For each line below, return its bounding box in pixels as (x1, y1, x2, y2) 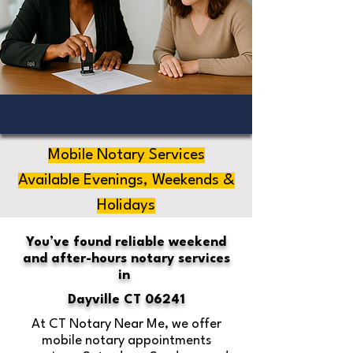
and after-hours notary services (22, 252, 230, 266)
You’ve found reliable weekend (26, 236, 226, 249)
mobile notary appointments (41, 334, 211, 347)
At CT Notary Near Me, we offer (31, 318, 221, 331)
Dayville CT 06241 (67, 293, 185, 307)
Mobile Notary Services (47, 147, 205, 163)
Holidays (97, 198, 155, 214)
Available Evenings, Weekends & (17, 173, 235, 188)
